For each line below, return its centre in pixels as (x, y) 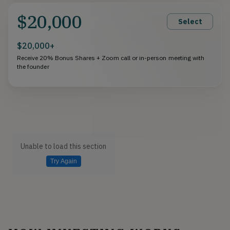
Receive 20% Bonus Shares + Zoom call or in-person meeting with (111, 57)
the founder (33, 66)
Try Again (63, 161)
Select (190, 21)
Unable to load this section (63, 146)
